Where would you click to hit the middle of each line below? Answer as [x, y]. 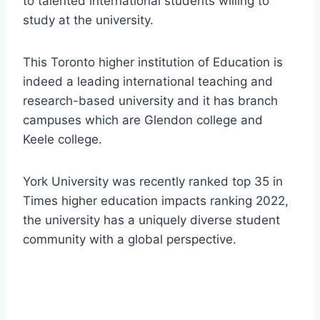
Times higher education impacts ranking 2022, [156, 201]
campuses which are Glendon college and [143, 120]
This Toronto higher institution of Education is [153, 62]
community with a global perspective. [130, 240]
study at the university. [88, 20]
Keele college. [62, 140]
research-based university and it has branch [150, 101]
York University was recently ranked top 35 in [153, 182]
